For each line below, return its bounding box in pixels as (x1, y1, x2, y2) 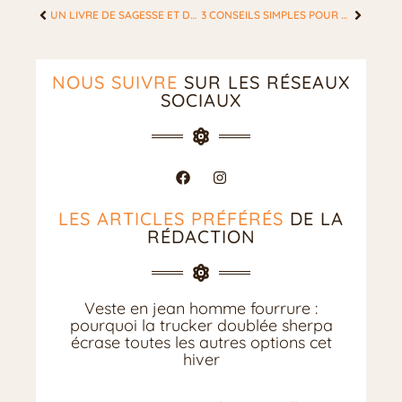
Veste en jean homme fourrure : (84, 298, 318, 319)
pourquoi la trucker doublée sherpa (69, 315, 333, 336)
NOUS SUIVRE (52, 71, 178, 94)
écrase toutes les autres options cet (70, 332, 332, 354)
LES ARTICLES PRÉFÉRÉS (58, 207, 284, 231)
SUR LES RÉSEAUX (178, 71, 350, 94)
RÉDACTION (146, 225, 256, 249)
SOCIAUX (161, 89, 241, 112)
